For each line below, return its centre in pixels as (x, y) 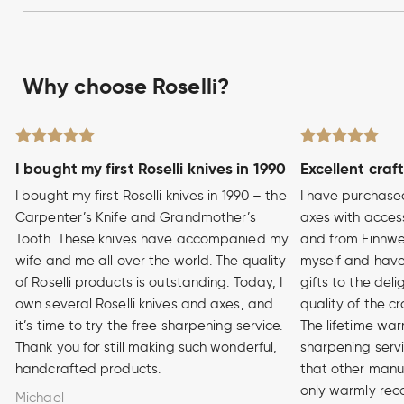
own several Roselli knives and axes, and (145, 304)
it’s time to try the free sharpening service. (149, 326)
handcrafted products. (88, 369)
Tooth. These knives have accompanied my (152, 239)
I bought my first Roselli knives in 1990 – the (151, 196)
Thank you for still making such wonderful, (147, 348)
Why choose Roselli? (126, 86)
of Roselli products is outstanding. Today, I (149, 283)
